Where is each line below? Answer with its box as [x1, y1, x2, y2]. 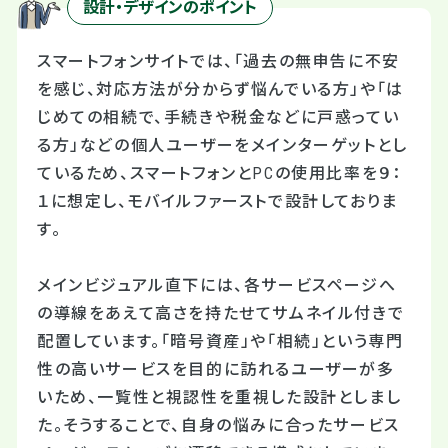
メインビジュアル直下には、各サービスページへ [37, 275, 397, 295]
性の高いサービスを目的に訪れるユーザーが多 [37, 359, 395, 379]
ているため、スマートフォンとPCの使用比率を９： [37, 163, 402, 183]
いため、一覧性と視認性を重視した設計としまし [37, 387, 402, 407]
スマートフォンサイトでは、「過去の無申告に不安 [37, 51, 400, 71]
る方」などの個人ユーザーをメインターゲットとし [37, 135, 408, 155]
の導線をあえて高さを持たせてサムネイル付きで [37, 303, 405, 323]
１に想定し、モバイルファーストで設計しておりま [37, 191, 398, 211]
